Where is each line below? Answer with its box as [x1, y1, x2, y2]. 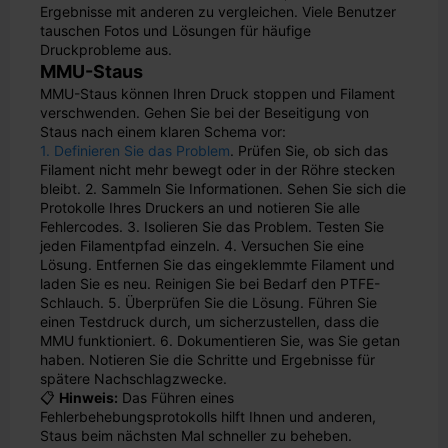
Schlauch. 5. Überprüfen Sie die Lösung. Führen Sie [40, 294, 377, 311]
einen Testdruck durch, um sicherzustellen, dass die [40, 313, 379, 330]
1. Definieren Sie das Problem [40, 142, 230, 159]
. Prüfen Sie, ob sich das [230, 142, 388, 159]
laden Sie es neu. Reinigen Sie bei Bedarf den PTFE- [40, 275, 380, 292]
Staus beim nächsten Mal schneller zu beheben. [40, 427, 352, 444]
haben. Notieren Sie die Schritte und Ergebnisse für [40, 351, 375, 368]
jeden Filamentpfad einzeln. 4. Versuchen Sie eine [40, 237, 364, 254]
